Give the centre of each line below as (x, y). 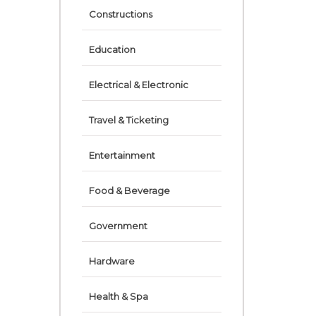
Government (118, 226)
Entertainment (122, 155)
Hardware (111, 261)
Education (112, 49)
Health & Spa (118, 296)
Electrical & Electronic (138, 85)
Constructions (120, 14)
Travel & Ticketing (128, 120)
